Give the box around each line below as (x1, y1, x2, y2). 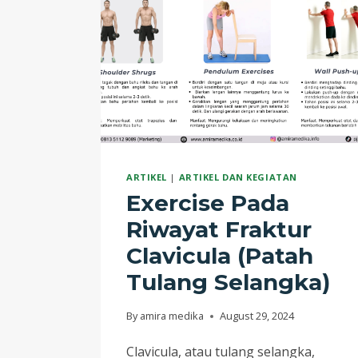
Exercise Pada (126, 189, 289, 217)
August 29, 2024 (220, 308, 295, 324)
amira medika (140, 308, 205, 324)
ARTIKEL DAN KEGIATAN (178, 170, 297, 183)
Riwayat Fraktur (126, 216, 312, 244)
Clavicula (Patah (126, 242, 313, 270)
